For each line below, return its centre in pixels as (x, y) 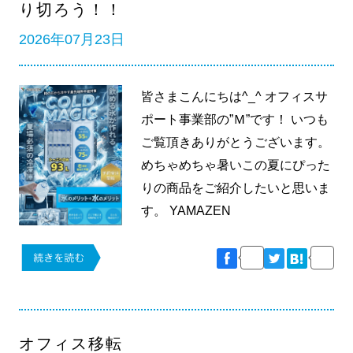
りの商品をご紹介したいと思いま (236, 188)
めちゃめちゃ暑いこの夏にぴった (236, 165)
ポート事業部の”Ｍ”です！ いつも (235, 120)
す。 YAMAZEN (186, 211)
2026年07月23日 (71, 39)
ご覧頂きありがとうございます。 (236, 143)
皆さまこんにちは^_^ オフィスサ (235, 97)
